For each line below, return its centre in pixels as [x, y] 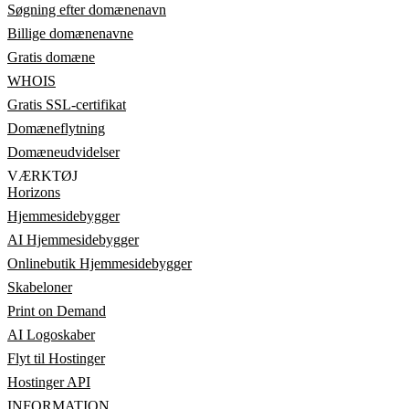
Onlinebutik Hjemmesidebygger [100, 263]
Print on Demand [57, 311]
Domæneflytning [56, 128]
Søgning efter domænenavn [87, 10]
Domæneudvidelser [63, 152]
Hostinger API [49, 382]
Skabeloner [40, 287]
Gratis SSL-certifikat [67, 105]
